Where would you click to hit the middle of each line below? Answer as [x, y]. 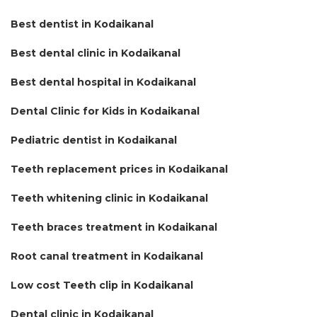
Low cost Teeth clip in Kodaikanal [102, 285]
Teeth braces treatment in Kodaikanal [114, 227]
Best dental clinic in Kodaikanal [96, 53]
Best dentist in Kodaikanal [82, 24]
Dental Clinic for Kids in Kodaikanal [105, 111]
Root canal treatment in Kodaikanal [107, 256]
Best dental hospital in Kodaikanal [103, 82]
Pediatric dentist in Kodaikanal [94, 140]
